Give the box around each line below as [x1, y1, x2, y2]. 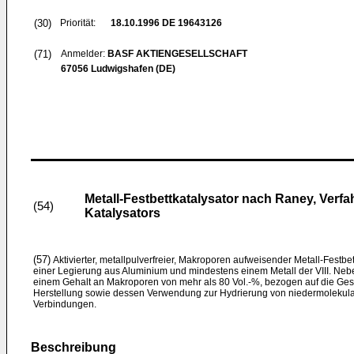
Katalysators [85, 206, 160, 220]
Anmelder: [61, 48, 107, 59]
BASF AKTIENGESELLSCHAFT [107, 48, 247, 59]
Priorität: [60, 17, 96, 28]
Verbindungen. [33, 299, 96, 310]
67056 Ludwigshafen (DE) [61, 63, 175, 74]
